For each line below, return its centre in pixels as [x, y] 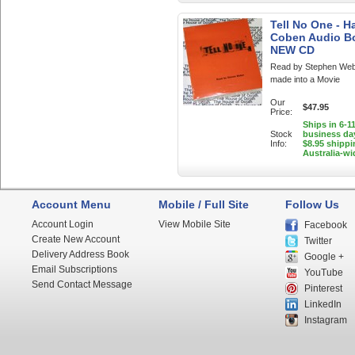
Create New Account [76, 239]
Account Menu [71, 204]
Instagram [326, 320]
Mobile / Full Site [204, 204]
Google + [324, 257]
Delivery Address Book [80, 254]
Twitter [318, 241]
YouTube [324, 273]
